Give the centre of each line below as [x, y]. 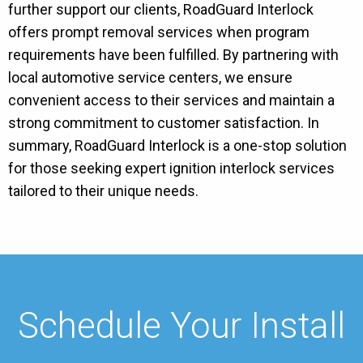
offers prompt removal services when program [159, 32]
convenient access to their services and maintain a [171, 100]
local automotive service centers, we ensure [150, 77]
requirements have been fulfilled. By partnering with [173, 55]
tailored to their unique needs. [103, 191]
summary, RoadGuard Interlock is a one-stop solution [177, 145]
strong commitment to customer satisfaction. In [164, 123]
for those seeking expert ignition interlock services [171, 168]
